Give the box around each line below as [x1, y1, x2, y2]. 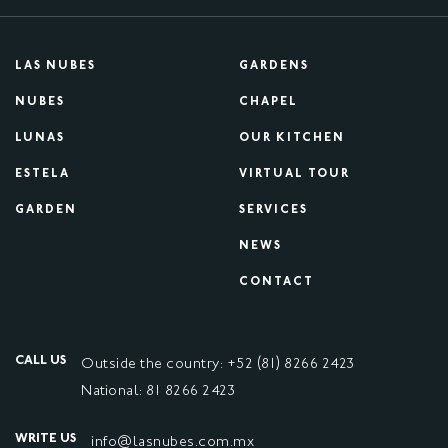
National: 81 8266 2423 [81, 384, 235, 398]
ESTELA [15, 168, 70, 180]
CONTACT [239, 276, 314, 288]
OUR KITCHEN [239, 132, 345, 144]
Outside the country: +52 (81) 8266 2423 [81, 357, 355, 371]
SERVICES [239, 204, 308, 216]
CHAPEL [239, 96, 298, 108]
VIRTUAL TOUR [239, 168, 350, 180]
